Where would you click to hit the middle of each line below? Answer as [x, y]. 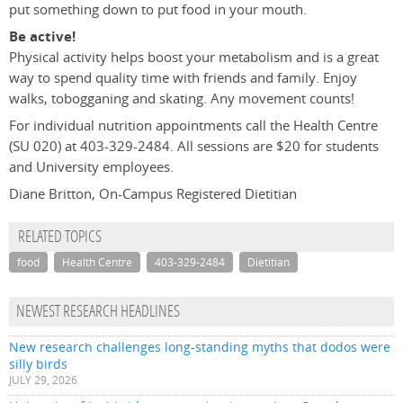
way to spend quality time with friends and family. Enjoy [183, 78]
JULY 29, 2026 [43, 381]
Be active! [42, 37]
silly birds [38, 364]
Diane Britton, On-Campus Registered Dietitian [153, 194]
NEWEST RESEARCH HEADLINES [98, 313]
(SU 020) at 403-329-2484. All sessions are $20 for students [194, 147]
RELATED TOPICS [60, 238]
